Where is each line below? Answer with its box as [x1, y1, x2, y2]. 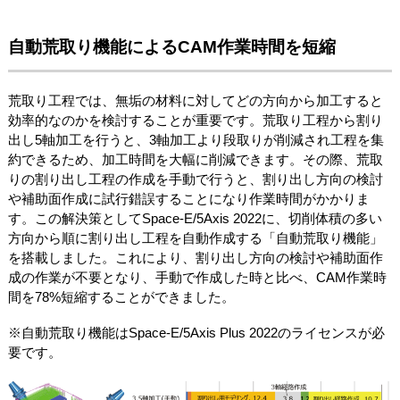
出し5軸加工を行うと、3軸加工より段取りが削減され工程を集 [7, 132, 384, 148]
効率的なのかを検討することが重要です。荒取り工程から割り [7, 112, 383, 129]
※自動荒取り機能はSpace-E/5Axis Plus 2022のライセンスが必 [7, 325, 385, 341]
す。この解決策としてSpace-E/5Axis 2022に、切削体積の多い [7, 211, 382, 227]
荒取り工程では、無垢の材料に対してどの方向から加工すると [7, 93, 383, 109]
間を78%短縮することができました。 [7, 289, 235, 305]
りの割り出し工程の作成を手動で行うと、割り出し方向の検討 [7, 171, 383, 187]
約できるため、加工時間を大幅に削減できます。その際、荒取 [7, 152, 383, 168]
